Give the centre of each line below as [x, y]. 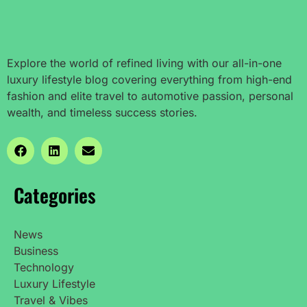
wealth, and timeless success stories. [102, 112]
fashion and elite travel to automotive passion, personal [150, 96]
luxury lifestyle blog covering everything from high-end [149, 79]
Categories [55, 195]
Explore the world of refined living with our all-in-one [144, 63]
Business [36, 250]
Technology [44, 267]
